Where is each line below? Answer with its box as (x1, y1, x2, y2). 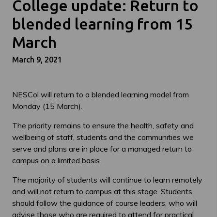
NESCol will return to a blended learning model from (12, 90, 189, 100)
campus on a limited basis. (12, 155, 101, 166)
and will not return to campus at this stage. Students (12, 186, 192, 197)
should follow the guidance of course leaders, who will (12, 198, 197, 208)
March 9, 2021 (12, 55, 62, 64)
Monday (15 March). (12, 101, 82, 111)
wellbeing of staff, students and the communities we (12, 132, 194, 142)
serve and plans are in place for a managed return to (12, 144, 192, 154)
